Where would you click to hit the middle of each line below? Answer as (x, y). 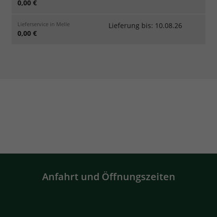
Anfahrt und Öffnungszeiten (108, 176)
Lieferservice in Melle (44, 24)
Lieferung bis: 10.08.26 (145, 25)
